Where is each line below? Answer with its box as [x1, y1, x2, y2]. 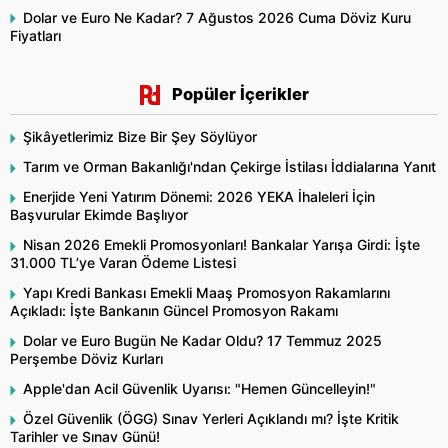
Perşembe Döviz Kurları [10, 350, 163, 368]
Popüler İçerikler [171, 84, 309, 105]
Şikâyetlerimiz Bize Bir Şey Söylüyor [23, 128, 257, 146]
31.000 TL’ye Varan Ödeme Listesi [10, 254, 236, 272]
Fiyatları [10, 26, 61, 44]
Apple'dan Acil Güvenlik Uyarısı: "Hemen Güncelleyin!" [23, 380, 376, 398]
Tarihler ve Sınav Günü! [10, 428, 160, 446]
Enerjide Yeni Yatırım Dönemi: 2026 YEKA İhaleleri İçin [23, 188, 375, 206]
